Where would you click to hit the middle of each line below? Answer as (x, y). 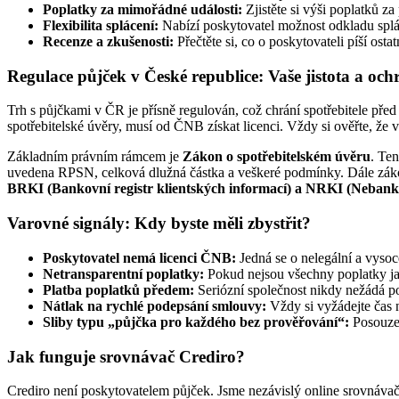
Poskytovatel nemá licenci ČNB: (139, 257)
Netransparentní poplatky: (123, 273)
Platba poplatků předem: (118, 289)
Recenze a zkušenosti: (108, 41)
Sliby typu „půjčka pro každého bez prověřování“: (196, 322)
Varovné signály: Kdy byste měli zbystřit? (159, 224)
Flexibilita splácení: (101, 25)
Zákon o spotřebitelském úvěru (277, 157)
